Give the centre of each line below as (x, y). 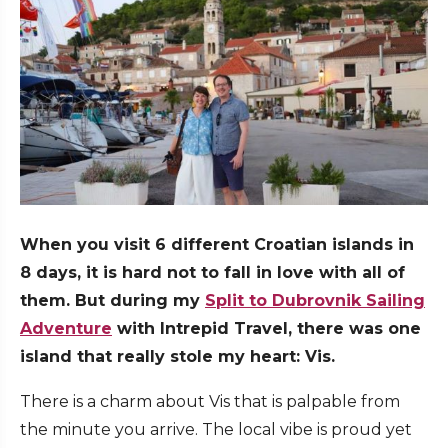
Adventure (66, 329)
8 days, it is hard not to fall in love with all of (212, 273)
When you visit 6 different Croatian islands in (217, 245)
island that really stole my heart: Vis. (177, 357)
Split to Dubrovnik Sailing (315, 301)
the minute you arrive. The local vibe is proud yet (216, 430)
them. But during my (112, 301)
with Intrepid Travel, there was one (266, 329)
